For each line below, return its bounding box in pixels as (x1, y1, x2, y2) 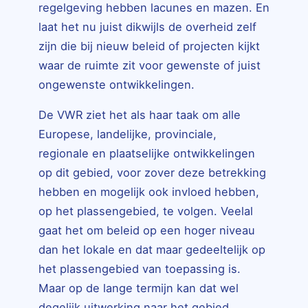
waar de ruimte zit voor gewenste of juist (38, 58, 261, 72)
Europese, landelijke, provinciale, (38, 127, 217, 142)
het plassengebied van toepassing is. (38, 262, 241, 276)
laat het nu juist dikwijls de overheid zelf (38, 19, 256, 34)
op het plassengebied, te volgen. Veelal (38, 204, 253, 219)
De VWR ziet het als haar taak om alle (38, 108, 241, 122)
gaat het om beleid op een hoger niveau (38, 223, 255, 238)
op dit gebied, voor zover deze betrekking (38, 166, 266, 180)
